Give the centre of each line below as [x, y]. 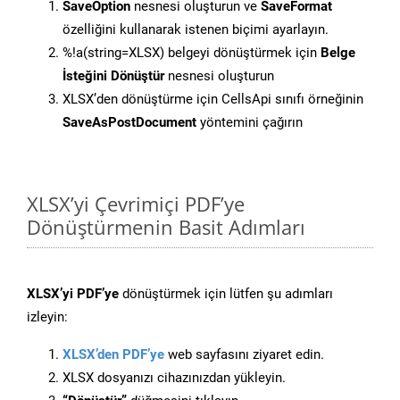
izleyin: [47, 317]
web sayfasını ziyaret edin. [244, 355]
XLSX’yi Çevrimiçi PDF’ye [136, 204]
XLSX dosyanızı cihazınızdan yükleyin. [174, 378]
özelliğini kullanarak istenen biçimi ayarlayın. [196, 30]
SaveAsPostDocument [129, 123]
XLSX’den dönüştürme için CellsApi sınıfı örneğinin [213, 100]
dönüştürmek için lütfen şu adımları [226, 294]
